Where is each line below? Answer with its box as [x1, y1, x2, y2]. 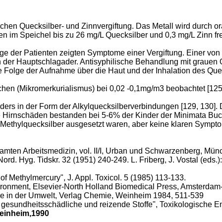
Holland [85, 182, 113, 191]
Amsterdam [180, 182, 221, 191]
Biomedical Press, [113, 182, 180, 191]
